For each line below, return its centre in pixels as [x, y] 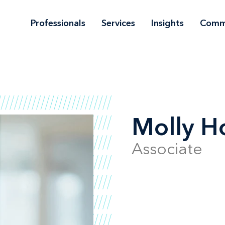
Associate [167, 149]
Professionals [58, 23]
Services [118, 23]
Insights [167, 23]
